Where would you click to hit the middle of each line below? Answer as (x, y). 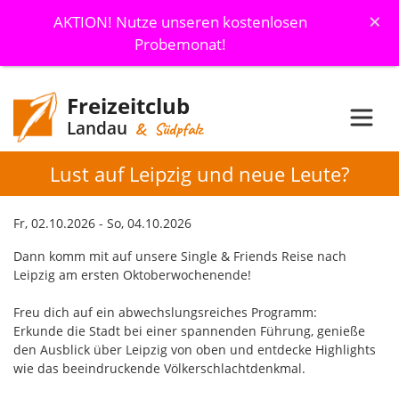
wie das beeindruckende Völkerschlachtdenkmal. (159, 369)
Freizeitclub (128, 106)
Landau (97, 128)
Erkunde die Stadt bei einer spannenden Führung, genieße (189, 331)
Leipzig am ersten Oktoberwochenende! (132, 275)
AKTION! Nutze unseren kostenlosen (180, 22)
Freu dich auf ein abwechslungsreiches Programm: (165, 313)
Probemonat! (180, 44)
